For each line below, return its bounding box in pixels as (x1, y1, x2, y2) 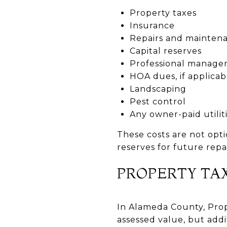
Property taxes (129, 8, 197, 18)
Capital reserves (129, 46, 202, 56)
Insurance (129, 20, 175, 30)
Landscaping (129, 84, 186, 94)
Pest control (129, 96, 186, 106)
